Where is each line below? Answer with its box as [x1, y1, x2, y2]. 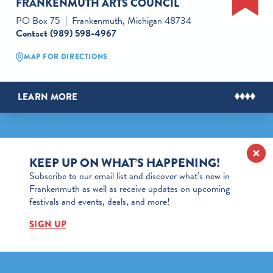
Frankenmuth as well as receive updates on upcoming [29, 182, 230, 197]
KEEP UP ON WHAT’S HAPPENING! [29, 154, 220, 172]
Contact [15, 26, 50, 41]
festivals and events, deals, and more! [29, 194, 170, 210]
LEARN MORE [17, 90, 78, 104]
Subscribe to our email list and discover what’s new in [29, 169, 230, 184]
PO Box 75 [15, 13, 60, 29]
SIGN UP [29, 217, 67, 231]
